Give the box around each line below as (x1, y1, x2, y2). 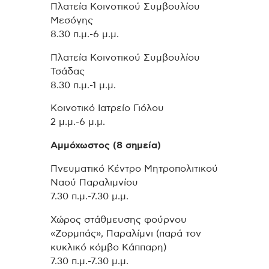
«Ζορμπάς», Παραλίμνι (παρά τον (50, 228, 201, 238)
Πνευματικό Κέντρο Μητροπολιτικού (50, 163, 218, 174)
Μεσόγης (50, 15, 93, 25)
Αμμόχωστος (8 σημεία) (50, 141, 161, 151)
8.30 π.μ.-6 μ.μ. (50, 29, 119, 39)
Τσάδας (50, 66, 85, 76)
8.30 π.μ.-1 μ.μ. (50, 80, 116, 90)
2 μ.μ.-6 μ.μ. (50, 117, 105, 127)
